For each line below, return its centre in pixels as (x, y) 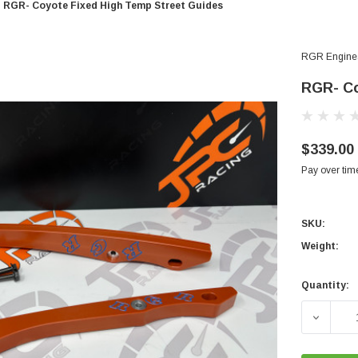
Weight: (320, 247)
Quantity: (325, 286)
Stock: (317, 310)
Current (320, 291)
